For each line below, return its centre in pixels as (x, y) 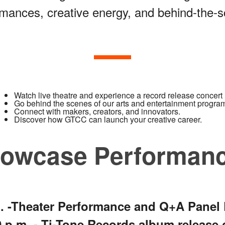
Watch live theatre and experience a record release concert (118, 95)
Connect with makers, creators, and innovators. (97, 111)
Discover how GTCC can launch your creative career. (108, 119)
